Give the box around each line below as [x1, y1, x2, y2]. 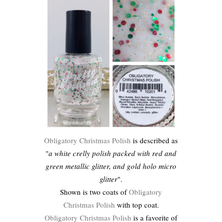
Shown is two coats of [60, 186, 129, 197]
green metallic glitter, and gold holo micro [46, 161, 176, 171]
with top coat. [114, 199, 159, 210]
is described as [131, 135, 178, 145]
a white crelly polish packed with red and [49, 148, 176, 158]
